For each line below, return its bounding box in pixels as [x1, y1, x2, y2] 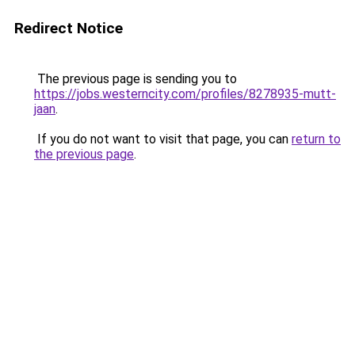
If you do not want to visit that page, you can [34, 132, 292, 147]
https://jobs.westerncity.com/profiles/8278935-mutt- [34, 86, 336, 101]
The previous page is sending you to [34, 71, 237, 86]
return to [292, 132, 341, 147]
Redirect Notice [14, 19, 123, 37]
